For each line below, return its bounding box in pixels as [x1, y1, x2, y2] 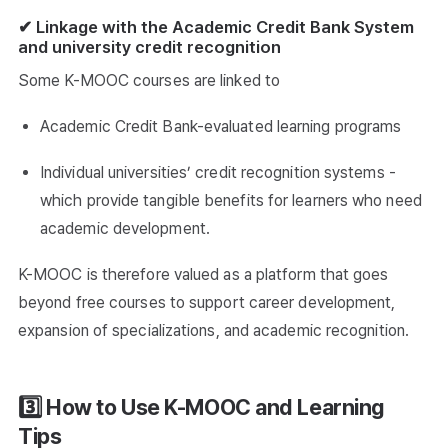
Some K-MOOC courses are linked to [18, 71, 281, 91]
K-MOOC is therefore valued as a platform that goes [18, 265, 389, 285]
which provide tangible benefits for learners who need [40, 191, 422, 211]
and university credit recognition [18, 37, 281, 58]
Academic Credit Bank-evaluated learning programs [40, 117, 402, 137]
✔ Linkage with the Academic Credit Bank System [18, 17, 414, 38]
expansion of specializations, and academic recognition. [18, 321, 410, 341]
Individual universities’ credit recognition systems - [40, 163, 396, 183]
